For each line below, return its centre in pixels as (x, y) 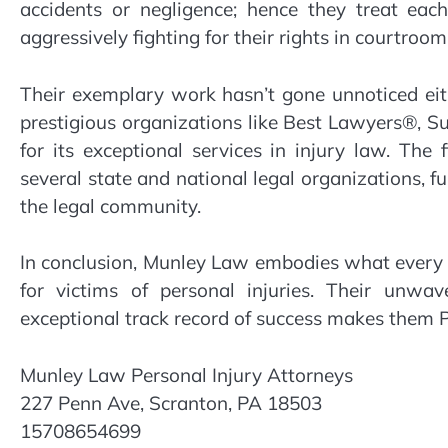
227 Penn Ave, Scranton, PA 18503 (171, 402)
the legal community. (110, 205)
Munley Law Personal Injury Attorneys (186, 374)
